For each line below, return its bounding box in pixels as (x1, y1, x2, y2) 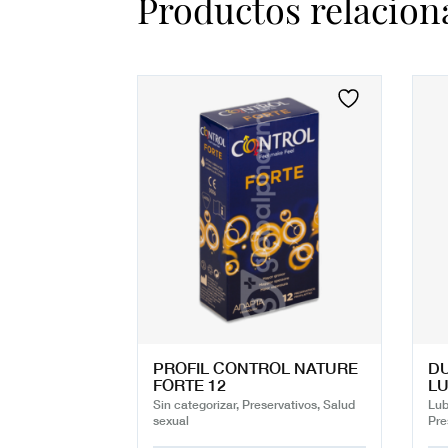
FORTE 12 (153, 372, 226, 397)
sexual (153, 411, 189, 429)
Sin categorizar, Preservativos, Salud (153, 395, 355, 413)
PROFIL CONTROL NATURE (153, 355, 358, 380)
